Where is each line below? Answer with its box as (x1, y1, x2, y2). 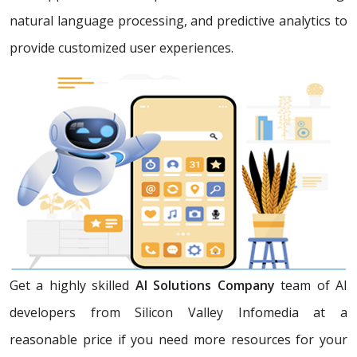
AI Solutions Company (135, 277, 281, 295)
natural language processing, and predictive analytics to (10, 11, 347, 29)
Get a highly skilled (10, 277, 135, 295)
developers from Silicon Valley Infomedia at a (10, 304, 347, 322)
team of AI (280, 277, 348, 295)
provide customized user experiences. (10, 38, 233, 57)
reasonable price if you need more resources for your (10, 331, 347, 349)
